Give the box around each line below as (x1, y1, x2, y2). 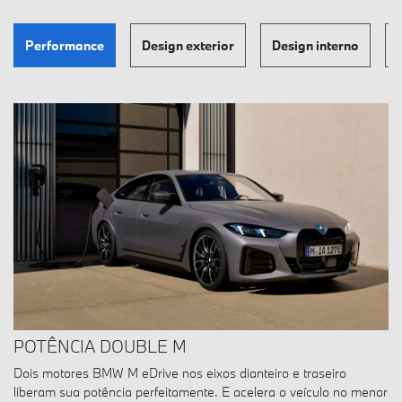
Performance (25, 36, 104, 54)
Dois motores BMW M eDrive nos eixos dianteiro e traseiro (13, 364, 346, 382)
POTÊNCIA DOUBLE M (13, 336, 187, 358)
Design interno (272, 36, 359, 54)
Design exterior (142, 36, 234, 54)
